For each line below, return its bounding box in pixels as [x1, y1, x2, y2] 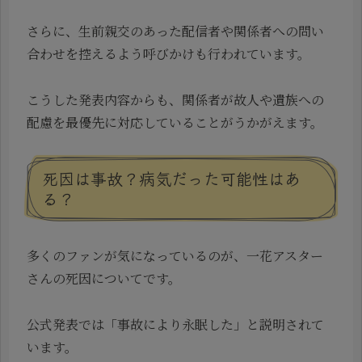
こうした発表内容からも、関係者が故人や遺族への [27, 90, 324, 110]
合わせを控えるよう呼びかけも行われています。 [27, 44, 310, 64]
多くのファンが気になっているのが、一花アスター [27, 246, 323, 266]
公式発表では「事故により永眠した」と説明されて [27, 315, 324, 335]
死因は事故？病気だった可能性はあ [42, 166, 301, 190]
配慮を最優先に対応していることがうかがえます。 [27, 113, 323, 133]
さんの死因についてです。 [27, 269, 181, 288]
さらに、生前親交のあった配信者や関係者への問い [27, 22, 324, 41]
